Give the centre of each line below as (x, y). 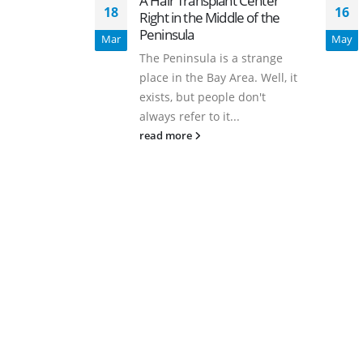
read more (167, 135)
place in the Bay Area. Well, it (218, 77)
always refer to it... (190, 116)
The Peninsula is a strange (211, 58)
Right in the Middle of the (210, 17)
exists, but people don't (203, 96)
